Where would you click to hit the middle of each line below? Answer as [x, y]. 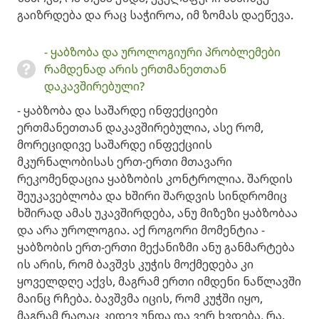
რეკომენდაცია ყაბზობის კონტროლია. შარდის [155, 179]
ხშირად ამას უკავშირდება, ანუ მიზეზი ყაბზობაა [157, 213]
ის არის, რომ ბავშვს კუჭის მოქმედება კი [135, 264]
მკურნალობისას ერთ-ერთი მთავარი [125, 162]
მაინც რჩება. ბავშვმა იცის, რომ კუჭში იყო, [140, 298]
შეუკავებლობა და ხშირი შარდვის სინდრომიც [152, 196]
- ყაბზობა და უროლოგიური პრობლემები [162, 52]
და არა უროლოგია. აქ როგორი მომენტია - [141, 230]
